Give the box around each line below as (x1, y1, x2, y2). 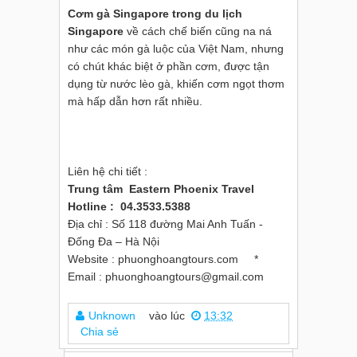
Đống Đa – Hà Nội (68, 235, 159, 248)
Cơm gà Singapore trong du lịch (68, 7, 242, 20)
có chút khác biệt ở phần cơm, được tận (68, 60, 269, 73)
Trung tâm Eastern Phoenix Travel (68, 182, 257, 195)
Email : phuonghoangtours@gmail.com (68, 270, 264, 283)
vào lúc (149, 309, 188, 322)
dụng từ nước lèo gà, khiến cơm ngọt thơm (68, 77, 284, 90)
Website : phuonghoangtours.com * (68, 253, 265, 265)
